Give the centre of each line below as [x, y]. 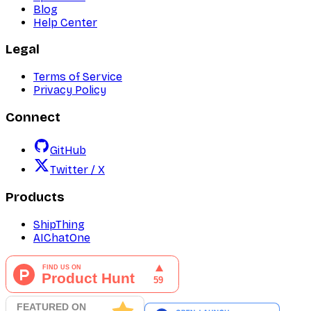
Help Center [65, 22]
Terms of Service [78, 76]
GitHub [68, 151]
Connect [33, 117]
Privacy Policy [70, 90]
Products [35, 197]
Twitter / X [77, 170]
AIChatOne [62, 237]
